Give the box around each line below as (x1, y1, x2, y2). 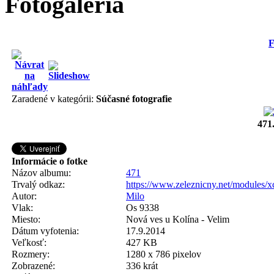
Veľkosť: (12, 237, 46, 248)
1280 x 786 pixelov (126, 249, 201, 260)
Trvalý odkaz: (12, 179, 65, 190)
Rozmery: (12, 249, 50, 260)
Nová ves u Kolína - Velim (126, 214, 229, 225)
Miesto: (12, 214, 40, 225)
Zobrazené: (12, 261, 55, 272)
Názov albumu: (12, 168, 71, 179)
